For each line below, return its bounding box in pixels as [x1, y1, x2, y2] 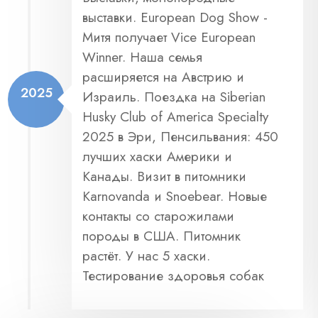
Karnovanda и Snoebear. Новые [82, 186, 267, 206]
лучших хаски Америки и [82, 146, 232, 166]
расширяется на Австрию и [82, 67, 244, 87]
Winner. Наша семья [82, 47, 202, 67]
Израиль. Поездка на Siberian [82, 87, 265, 106]
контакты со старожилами [82, 206, 234, 226]
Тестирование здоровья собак [82, 265, 264, 285]
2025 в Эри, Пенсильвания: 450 [82, 126, 278, 146]
